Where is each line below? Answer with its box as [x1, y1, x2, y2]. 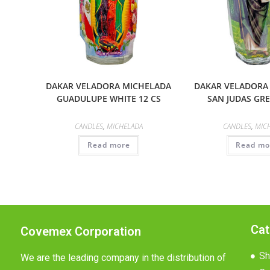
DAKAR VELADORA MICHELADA [46, 80, 172, 92]
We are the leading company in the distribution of [20, 252, 226, 264]
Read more [87, 139, 130, 150]
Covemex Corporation [20, 224, 141, 239]
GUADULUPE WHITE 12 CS [56, 92, 161, 104]
